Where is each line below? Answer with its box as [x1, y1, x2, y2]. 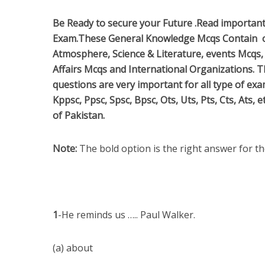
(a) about [53, 241, 93, 254]
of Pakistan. [53, 109, 105, 122]
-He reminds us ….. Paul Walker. [58, 208, 195, 221]
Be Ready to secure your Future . [53, 17, 196, 30]
